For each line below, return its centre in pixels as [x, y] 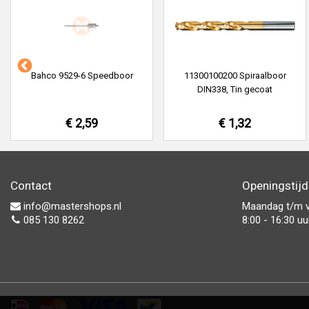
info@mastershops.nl [71, 206]
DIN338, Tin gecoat [235, 89]
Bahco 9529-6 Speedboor [82, 76]
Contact [31, 186]
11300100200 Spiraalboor [235, 76]
